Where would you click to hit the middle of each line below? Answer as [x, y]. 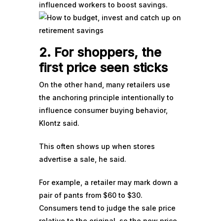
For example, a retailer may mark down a [109, 182]
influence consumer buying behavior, [103, 110]
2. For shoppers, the [100, 52]
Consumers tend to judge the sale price [107, 208]
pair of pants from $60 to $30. [91, 195]
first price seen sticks [103, 67]
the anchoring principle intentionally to [106, 97]
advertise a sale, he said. [83, 159]
